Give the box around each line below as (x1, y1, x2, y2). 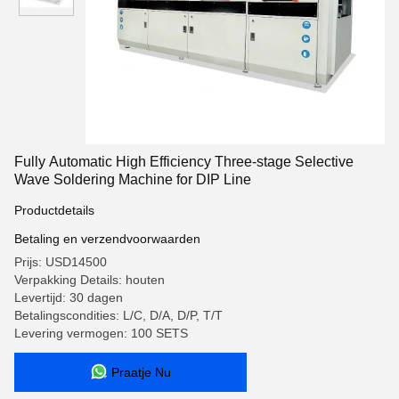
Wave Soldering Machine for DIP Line (14, 172, 251, 187)
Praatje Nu (111, 365, 171, 379)
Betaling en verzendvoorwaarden (14, 232, 200, 246)
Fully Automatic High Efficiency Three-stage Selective (14, 154, 354, 169)
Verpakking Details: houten (14, 273, 165, 287)
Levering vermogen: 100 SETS (14, 326, 188, 340)
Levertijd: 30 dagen (14, 290, 123, 305)
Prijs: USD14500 (14, 255, 107, 269)
